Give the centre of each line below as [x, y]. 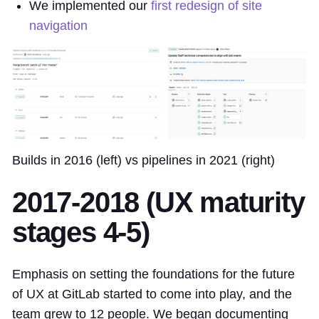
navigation [58, 25]
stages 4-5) [81, 232]
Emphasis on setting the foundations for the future [153, 274]
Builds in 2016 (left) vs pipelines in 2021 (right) [143, 160]
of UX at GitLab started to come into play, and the [152, 294]
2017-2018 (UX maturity [158, 202]
